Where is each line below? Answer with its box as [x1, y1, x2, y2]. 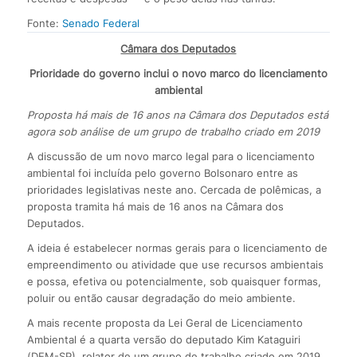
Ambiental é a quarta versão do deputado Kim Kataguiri [26, 333, 300, 347]
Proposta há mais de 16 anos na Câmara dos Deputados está [26, 108, 328, 122]
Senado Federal [61, 17, 139, 30]
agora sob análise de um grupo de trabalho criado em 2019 [26, 125, 320, 139]
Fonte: [26, 17, 62, 30]
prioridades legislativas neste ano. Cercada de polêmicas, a [26, 183, 321, 197]
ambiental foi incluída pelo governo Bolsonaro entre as [26, 167, 298, 180]
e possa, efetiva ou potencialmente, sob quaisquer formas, [26, 275, 321, 288]
